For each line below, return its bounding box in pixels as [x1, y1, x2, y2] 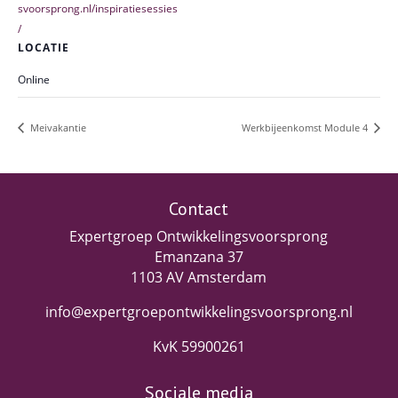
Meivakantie [28, 120, 86, 134]
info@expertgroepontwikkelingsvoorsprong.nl [44, 301, 353, 322]
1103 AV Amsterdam [131, 267, 267, 287]
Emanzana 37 [154, 246, 243, 267]
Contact [169, 196, 229, 220]
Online [18, 72, 50, 87]
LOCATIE [18, 40, 69, 55]
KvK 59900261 [152, 336, 245, 356]
